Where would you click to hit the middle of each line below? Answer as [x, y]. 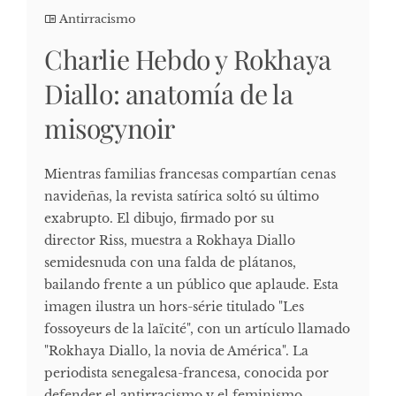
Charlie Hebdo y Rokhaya [188, 59]
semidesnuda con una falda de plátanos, [170, 262]
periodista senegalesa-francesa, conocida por [187, 373]
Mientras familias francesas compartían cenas [190, 174]
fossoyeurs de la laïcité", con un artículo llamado [197, 328]
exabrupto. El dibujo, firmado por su [159, 218]
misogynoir [110, 128]
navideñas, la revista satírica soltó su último [182, 196]
